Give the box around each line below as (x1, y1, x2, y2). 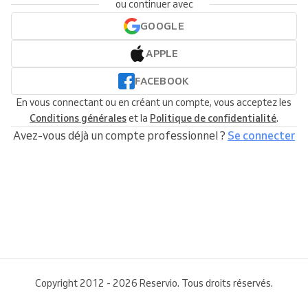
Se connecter (228, 129, 295, 142)
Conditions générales (30, 112, 126, 124)
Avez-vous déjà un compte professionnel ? (13, 129, 228, 142)
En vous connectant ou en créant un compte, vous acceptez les (16, 96, 291, 109)
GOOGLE (140, 20, 184, 32)
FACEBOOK (135, 75, 190, 87)
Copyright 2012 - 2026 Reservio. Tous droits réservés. (35, 277, 273, 289)
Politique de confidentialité (150, 112, 276, 124)
